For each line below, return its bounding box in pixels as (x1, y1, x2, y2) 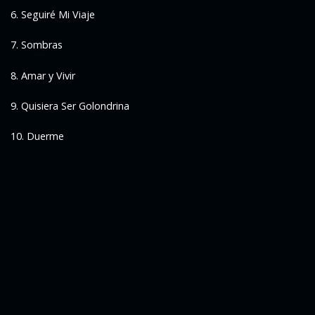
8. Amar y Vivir (11, 68, 76, 82)
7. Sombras (11, 38, 63, 52)
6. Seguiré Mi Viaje (11, 7, 96, 21)
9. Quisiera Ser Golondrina (11, 99, 130, 112)
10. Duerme (11, 129, 65, 143)
